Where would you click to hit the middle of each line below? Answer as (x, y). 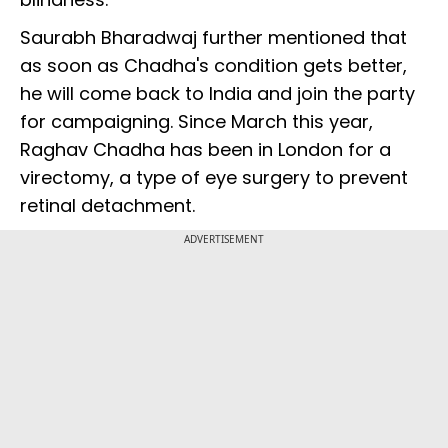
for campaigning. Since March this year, (196, 122)
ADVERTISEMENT (224, 239)
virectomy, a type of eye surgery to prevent (214, 178)
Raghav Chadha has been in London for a (205, 150)
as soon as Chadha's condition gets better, (213, 66)
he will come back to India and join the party (217, 94)
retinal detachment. (107, 206)
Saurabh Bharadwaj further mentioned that (213, 38)
